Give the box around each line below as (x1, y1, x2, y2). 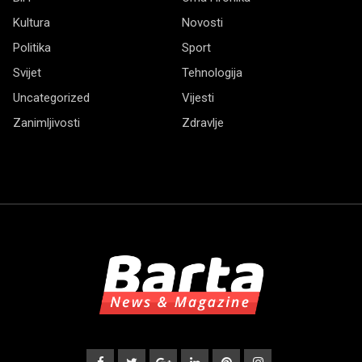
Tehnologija (182, 65, 242, 81)
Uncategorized (13, 90, 90, 106)
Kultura (13, 15, 50, 31)
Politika (13, 40, 51, 56)
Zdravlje (182, 116, 224, 131)
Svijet (13, 65, 41, 81)
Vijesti (182, 90, 214, 106)
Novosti (182, 15, 223, 31)
